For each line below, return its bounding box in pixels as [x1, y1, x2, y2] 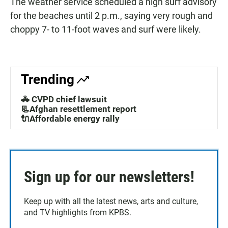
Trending [21, 72, 74, 88]
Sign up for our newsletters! [24, 168, 194, 186]
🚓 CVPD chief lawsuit [21, 94, 107, 105]
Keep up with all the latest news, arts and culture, [24, 196, 198, 207]
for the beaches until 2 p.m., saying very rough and [10, 10, 213, 21]
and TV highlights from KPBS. [24, 208, 131, 218]
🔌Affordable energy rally [21, 113, 120, 124]
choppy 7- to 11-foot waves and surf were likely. [10, 24, 201, 35]
